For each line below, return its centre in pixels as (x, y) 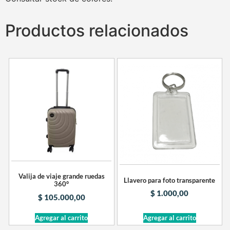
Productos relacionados (97, 30)
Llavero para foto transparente (170, 180)
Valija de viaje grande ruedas (61, 176)
